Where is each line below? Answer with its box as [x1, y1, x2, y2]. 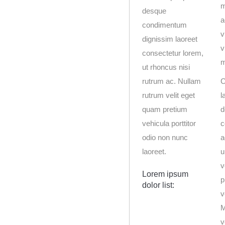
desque [142, 7, 166, 15]
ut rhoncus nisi [142, 63, 190, 71]
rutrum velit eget [142, 91, 195, 99]
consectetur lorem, [142, 49, 203, 57]
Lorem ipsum [142, 170, 188, 178]
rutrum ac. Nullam [142, 77, 201, 85]
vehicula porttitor [142, 119, 196, 128]
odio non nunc [142, 133, 188, 142]
